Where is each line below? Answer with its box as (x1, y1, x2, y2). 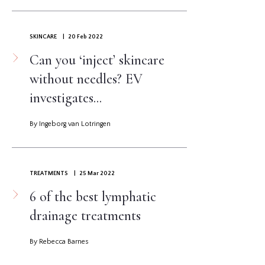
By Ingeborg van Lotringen (30, 120, 111, 128)
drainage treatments (30, 207, 141, 225)
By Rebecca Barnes (30, 238, 89, 246)
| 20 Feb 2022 (60, 34, 103, 41)
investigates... (30, 89, 102, 107)
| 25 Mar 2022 (72, 170, 115, 177)
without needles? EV (30, 70, 143, 88)
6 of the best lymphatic (30, 188, 156, 206)
